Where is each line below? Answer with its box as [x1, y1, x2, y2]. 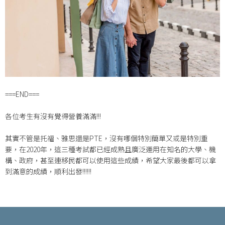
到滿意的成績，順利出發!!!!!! [5, 166, 91, 177]
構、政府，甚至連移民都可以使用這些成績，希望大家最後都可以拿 [5, 155, 216, 166]
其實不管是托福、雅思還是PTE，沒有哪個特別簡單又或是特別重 [5, 133, 208, 144]
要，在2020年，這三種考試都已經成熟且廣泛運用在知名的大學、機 [5, 144, 216, 155]
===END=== [5, 88, 39, 99]
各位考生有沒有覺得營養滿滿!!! [5, 111, 101, 122]
